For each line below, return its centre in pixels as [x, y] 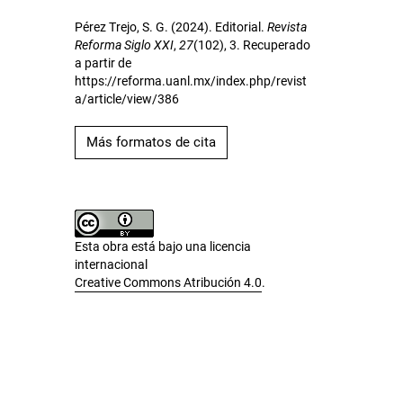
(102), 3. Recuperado [252, 45]
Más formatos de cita [152, 143]
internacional [112, 265]
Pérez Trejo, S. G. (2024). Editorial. [171, 27]
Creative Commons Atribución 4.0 [169, 283]
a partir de [103, 63]
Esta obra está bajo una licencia [163, 247]
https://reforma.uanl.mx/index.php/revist [191, 81]
